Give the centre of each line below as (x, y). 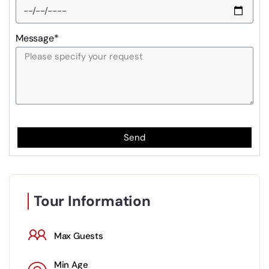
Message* (37, 38)
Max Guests (78, 236)
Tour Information (92, 201)
